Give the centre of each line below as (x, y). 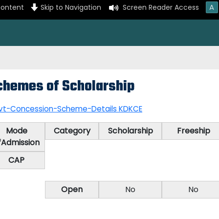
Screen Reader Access (161, 8)
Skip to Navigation (71, 8)
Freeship (193, 131)
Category (72, 131)
